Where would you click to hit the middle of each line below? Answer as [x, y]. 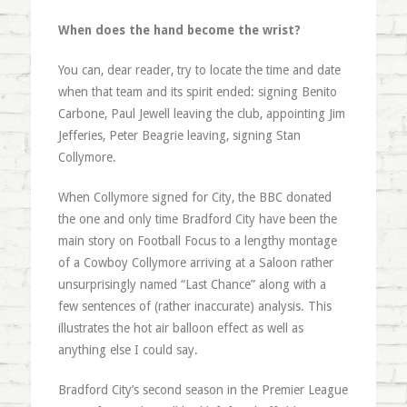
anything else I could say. [128, 349]
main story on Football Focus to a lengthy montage [197, 240]
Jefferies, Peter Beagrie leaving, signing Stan [179, 135]
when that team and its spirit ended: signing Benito [197, 91]
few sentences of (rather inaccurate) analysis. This [194, 306]
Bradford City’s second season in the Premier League [203, 389]
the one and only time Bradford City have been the [197, 218]
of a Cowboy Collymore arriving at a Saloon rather [195, 262]
